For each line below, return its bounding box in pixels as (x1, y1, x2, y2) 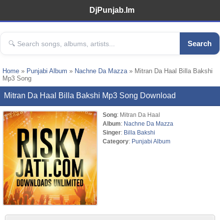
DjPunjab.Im (89, 6, 135, 14)
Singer (103, 129, 121, 136)
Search (188, 39, 212, 48)
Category (103, 138, 129, 144)
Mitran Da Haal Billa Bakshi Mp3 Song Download (4, 91, 176, 100)
